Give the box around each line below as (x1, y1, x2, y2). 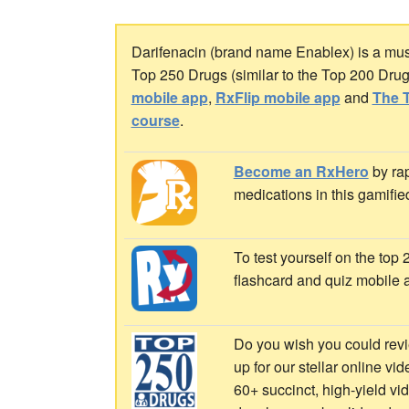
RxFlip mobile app (215, 87, 341, 108)
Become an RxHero (233, 160, 369, 182)
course (131, 110, 180, 131)
